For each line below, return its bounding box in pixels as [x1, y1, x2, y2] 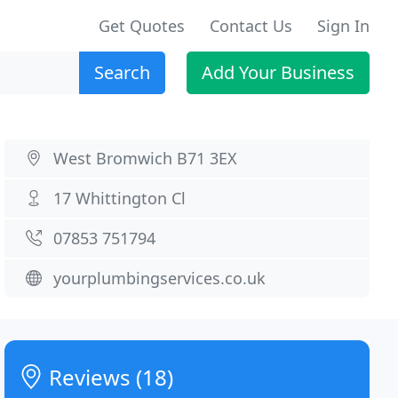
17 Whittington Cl [53, 187, 187, 209]
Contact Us [210, 15, 292, 36]
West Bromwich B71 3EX [53, 147, 238, 169]
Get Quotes [99, 15, 185, 36]
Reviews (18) [44, 362, 174, 392]
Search [94, 60, 150, 84]
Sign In [317, 15, 370, 36]
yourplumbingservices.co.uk [53, 267, 267, 289]
